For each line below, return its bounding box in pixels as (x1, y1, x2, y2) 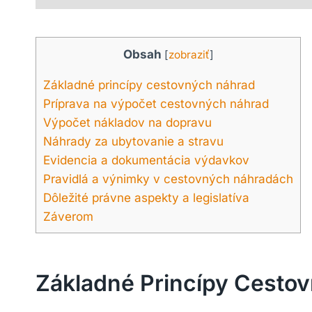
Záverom (43, 209, 93, 224)
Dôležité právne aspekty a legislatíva (43, 190, 249, 205)
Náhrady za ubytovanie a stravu (43, 134, 224, 149)
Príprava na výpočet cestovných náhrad (43, 96, 269, 111)
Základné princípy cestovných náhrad (43, 77, 255, 93)
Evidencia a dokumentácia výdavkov (43, 153, 249, 168)
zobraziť (168, 48, 210, 62)
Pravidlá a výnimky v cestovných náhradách (43, 171, 293, 187)
